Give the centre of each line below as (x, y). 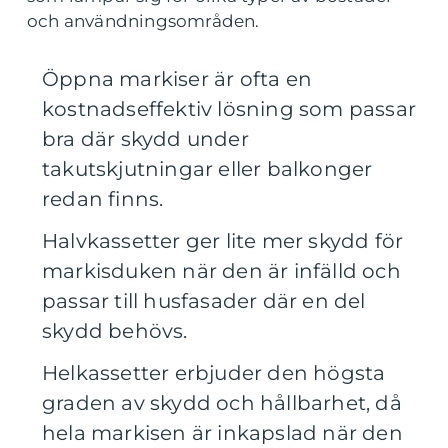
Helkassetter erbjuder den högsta (214, 373)
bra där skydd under (145, 139)
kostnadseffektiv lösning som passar (229, 109)
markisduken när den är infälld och (221, 271)
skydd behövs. (115, 331)
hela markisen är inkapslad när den (222, 433)
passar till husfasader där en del (204, 301)
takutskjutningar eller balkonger (207, 169)
